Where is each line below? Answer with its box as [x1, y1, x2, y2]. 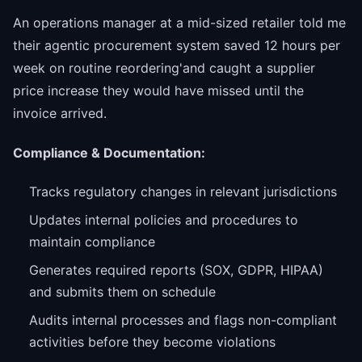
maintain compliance [29, 233, 155, 250]
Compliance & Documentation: [13, 145, 205, 162]
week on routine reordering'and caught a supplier [13, 60, 315, 77]
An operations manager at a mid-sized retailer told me [13, 15, 346, 32]
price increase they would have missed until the [13, 82, 304, 99]
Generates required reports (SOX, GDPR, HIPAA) [29, 261, 323, 278]
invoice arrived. [13, 105, 107, 122]
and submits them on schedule [29, 283, 216, 300]
